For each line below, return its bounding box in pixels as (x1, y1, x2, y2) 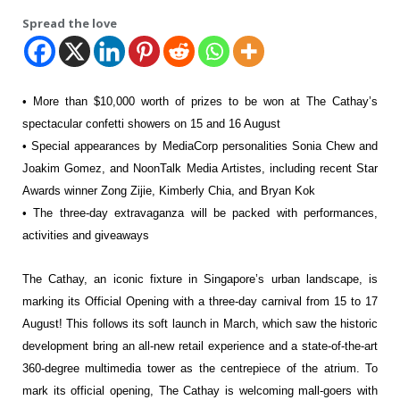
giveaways (95, 229, 149, 243)
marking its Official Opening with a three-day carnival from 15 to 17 (22, 295, 378, 309)
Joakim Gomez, (22, 162, 111, 176)
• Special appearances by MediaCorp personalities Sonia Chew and (22, 139, 378, 154)
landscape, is (305, 272, 379, 287)
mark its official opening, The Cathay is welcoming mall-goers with (22, 384, 378, 398)
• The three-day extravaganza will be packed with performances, (22, 206, 378, 221)
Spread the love (22, 15, 117, 32)
